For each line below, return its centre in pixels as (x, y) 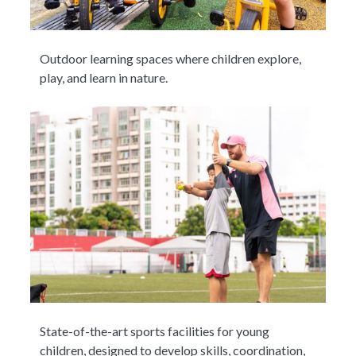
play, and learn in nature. (104, 78)
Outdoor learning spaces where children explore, (171, 59)
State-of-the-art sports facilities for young (155, 331)
